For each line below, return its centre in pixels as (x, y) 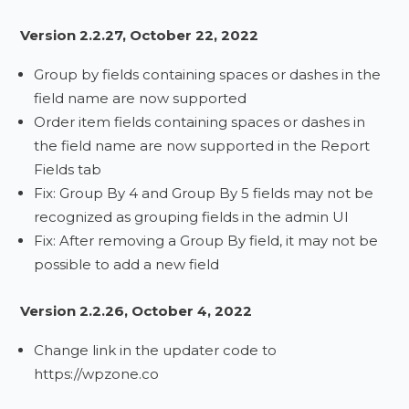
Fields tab (68, 169)
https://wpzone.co (97, 374)
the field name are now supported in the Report (202, 146)
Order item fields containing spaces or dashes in (200, 122)
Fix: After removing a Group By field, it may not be (206, 241)
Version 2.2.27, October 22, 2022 (140, 35)
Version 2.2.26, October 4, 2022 (136, 311)
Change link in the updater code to (156, 350)
